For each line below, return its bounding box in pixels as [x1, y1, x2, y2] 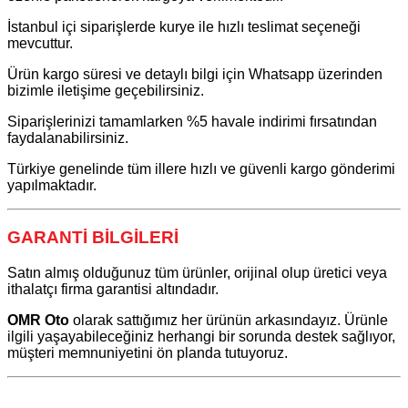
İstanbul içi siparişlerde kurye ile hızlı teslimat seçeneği [7, 19, 361, 36]
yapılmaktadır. [7, 178, 97, 194]
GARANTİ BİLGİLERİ [7, 228, 178, 247]
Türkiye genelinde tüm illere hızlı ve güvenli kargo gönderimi [7, 161, 395, 178]
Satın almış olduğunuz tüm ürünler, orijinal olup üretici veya [7, 264, 387, 280]
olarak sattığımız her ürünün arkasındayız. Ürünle [69, 311, 388, 328]
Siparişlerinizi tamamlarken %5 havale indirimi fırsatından [7, 114, 377, 130]
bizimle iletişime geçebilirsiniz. [7, 83, 204, 99]
